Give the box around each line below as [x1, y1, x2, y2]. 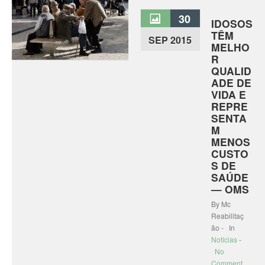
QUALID [211, 63, 251, 78]
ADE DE [211, 75, 251, 90]
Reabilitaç [211, 211, 244, 221]
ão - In [211, 222, 235, 232]
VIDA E [211, 87, 246, 102]
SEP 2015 [148, 33, 192, 47]
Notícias [211, 234, 237, 244]
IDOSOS [211, 16, 253, 31]
